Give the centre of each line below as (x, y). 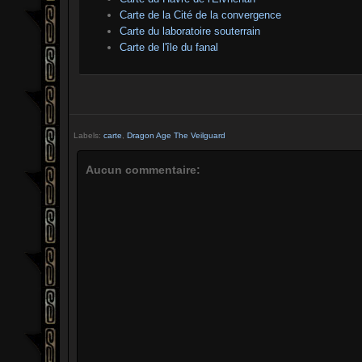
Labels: (88, 135)
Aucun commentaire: (143, 169)
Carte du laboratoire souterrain (190, 31)
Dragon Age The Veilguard (176, 135)
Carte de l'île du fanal (169, 47)
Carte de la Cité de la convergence (200, 15)
